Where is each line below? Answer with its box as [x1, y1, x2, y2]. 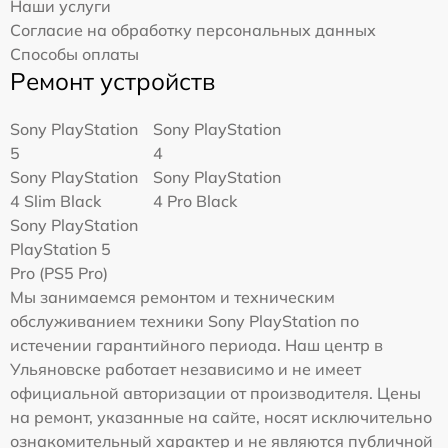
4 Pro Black [153, 190, 238, 211]
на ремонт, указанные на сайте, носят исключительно [10, 406, 432, 427]
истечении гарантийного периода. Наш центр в [10, 334, 383, 355]
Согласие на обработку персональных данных [10, 19, 376, 40]
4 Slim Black [10, 190, 101, 211]
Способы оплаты [10, 43, 139, 64]
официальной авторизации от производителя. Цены [10, 382, 421, 403]
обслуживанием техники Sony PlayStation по [10, 310, 359, 331]
